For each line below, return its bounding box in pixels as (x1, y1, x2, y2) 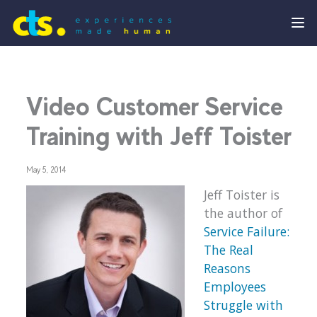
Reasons (203, 260, 250, 277)
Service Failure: (203, 223, 289, 241)
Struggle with (203, 296, 283, 314)
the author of (203, 204, 282, 222)
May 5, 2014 (26, 165, 67, 175)
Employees (203, 278, 266, 296)
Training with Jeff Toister (26, 121, 292, 151)
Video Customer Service (26, 91, 284, 121)
